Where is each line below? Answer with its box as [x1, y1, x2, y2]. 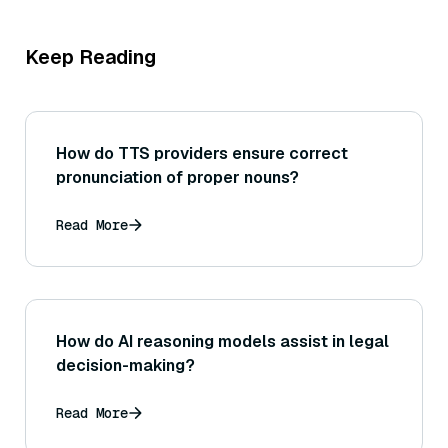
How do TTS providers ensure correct [56, 143, 348, 165]
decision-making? [56, 355, 195, 377]
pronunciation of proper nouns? [56, 167, 299, 189]
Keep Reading [25, 44, 156, 71]
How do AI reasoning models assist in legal [56, 331, 389, 353]
